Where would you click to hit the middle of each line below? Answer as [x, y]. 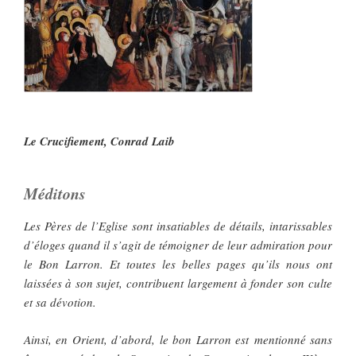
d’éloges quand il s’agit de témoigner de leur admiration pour [178, 245]
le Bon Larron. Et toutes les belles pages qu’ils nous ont [178, 264]
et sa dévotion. [60, 302]
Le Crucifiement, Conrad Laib [99, 141]
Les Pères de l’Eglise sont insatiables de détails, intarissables [178, 226]
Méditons [55, 193]
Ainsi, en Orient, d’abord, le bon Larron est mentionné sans [178, 339]
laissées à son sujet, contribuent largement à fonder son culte [178, 283]
